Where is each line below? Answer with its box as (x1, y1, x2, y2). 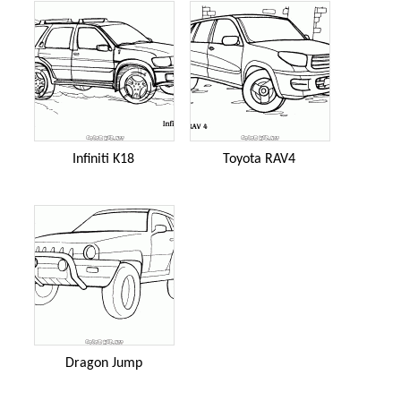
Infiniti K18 (73, 151, 134, 166)
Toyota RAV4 (223, 151, 295, 166)
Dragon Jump (64, 355, 142, 371)
